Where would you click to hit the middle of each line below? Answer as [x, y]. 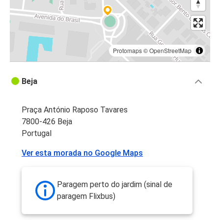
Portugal [37, 134]
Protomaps [127, 51]
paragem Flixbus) [86, 196]
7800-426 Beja [47, 122]
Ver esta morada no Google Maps [82, 153]
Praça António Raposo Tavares [75, 110]
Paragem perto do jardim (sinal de [115, 185]
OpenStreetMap [170, 51]
